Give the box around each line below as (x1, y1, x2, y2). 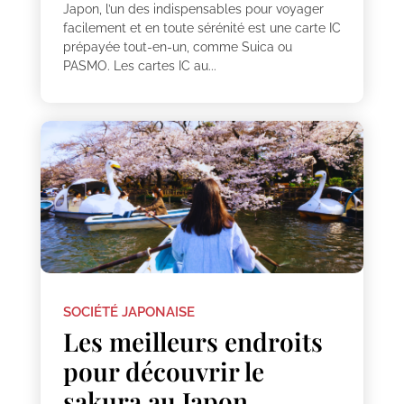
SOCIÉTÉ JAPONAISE (62, 304, 195, 321)
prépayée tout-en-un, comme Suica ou (62, 39, 292, 54)
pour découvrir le (62, 354, 264, 389)
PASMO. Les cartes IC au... (62, 58, 216, 73)
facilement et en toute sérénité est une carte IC (62, 20, 341, 35)
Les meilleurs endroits (62, 325, 323, 359)
